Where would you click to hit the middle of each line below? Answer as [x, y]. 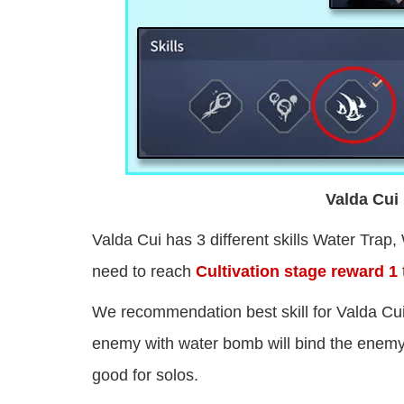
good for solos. [145, 376]
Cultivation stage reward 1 [297, 272]
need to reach [144, 272]
